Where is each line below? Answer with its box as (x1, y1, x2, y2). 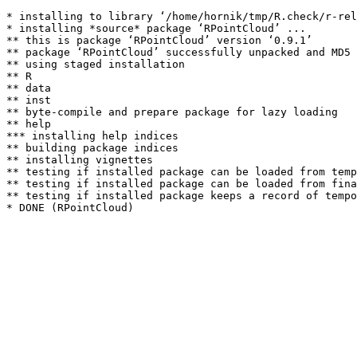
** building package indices (6, 142, 178, 154)
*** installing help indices (6, 130, 178, 142)
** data (6, 82, 51, 94)
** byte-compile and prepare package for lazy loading (6, 106, 338, 118)
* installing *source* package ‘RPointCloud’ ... (6, 22, 306, 34)
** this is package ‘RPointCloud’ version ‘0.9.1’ (6, 34, 312, 46)
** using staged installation (6, 58, 185, 70)
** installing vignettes (6, 154, 153, 166)
